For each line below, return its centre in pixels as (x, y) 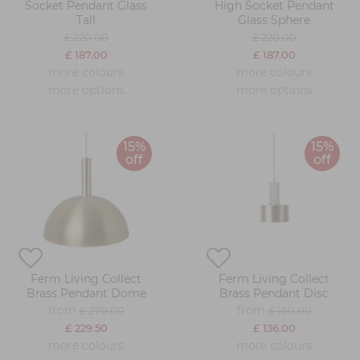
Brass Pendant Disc (274, 293)
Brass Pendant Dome (86, 293)
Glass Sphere (274, 20)
